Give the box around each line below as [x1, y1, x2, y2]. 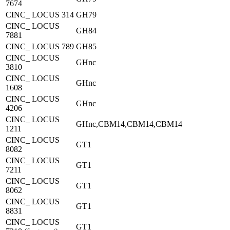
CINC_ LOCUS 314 [6, 10, 74, 19]
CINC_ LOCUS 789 [6, 42, 74, 51]
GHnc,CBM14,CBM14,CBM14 [76, 120, 182, 128]
